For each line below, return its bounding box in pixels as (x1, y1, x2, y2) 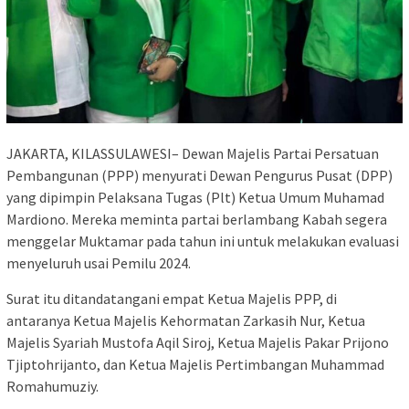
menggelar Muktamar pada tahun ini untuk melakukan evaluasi (6, 232, 399, 251)
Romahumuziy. (6, 377, 99, 396)
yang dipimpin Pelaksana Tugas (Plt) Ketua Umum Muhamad (6, 188, 384, 207)
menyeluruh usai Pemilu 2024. (6, 254, 191, 273)
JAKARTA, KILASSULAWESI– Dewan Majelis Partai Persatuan (6, 144, 379, 163)
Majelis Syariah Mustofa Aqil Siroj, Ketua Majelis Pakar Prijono (6, 333, 389, 352)
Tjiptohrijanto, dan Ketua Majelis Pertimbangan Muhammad (6, 355, 384, 374)
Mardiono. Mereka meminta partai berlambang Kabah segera (6, 210, 387, 229)
